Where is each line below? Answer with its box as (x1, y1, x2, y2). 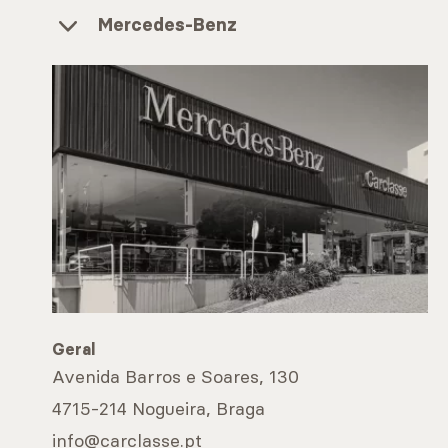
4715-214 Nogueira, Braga (52, 397, 265, 421)
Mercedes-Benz (98, 14, 237, 36)
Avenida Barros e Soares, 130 (52, 365, 299, 389)
